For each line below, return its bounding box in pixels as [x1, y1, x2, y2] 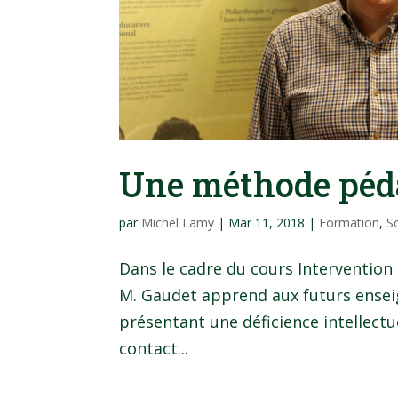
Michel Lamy [141, 213, 215, 231]
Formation [319, 213, 380, 231]
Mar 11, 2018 [228, 213, 306, 231]
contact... [119, 337, 189, 359]
